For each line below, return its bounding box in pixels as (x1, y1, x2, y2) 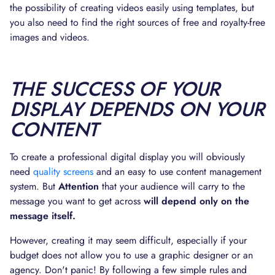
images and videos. (10, 30, 90, 44)
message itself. (10, 209, 76, 223)
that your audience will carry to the (99, 179, 245, 193)
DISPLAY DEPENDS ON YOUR (10, 95, 265, 123)
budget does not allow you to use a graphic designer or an (10, 248, 253, 262)
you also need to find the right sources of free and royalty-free (10, 15, 265, 29)
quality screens (33, 165, 93, 179)
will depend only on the (144, 194, 249, 208)
